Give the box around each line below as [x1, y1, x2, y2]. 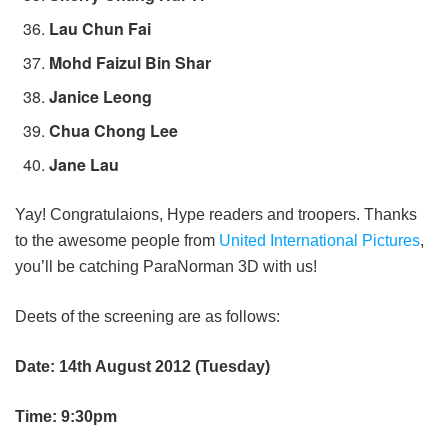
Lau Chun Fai [49, 17, 152, 41]
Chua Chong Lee [49, 119, 179, 143]
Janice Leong [49, 85, 153, 109]
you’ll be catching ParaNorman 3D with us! [15, 258, 317, 276]
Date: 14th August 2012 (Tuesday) [15, 358, 270, 376]
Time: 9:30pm [15, 408, 117, 426]
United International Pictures [219, 232, 420, 250]
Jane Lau [49, 153, 120, 177]
